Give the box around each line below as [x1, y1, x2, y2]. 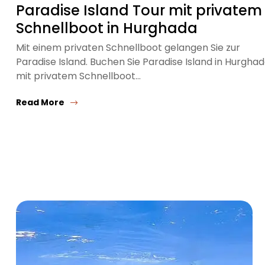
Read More [16, 96, 64, 109]
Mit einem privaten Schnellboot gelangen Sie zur [16, 41, 240, 55]
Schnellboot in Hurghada [16, 18, 198, 38]
